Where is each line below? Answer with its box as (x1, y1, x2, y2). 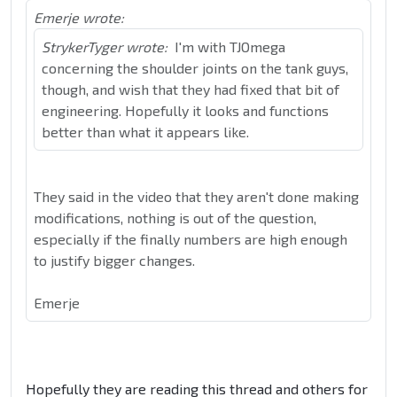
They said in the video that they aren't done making (34, 188, 359, 206)
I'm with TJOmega (175, 38, 285, 56)
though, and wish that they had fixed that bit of (42, 81, 339, 98)
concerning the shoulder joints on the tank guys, (42, 59, 348, 77)
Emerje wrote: (34, 9, 124, 27)
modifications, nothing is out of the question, (34, 209, 316, 227)
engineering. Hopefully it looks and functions (42, 102, 329, 120)
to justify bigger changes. (34, 252, 195, 269)
